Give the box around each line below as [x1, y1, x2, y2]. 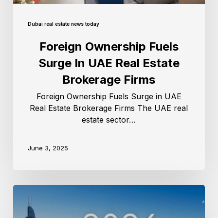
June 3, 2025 [27, 144, 68, 152]
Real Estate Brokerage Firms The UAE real [30, 103, 188, 113]
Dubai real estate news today [27, 21, 99, 27]
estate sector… [82, 115, 136, 125]
